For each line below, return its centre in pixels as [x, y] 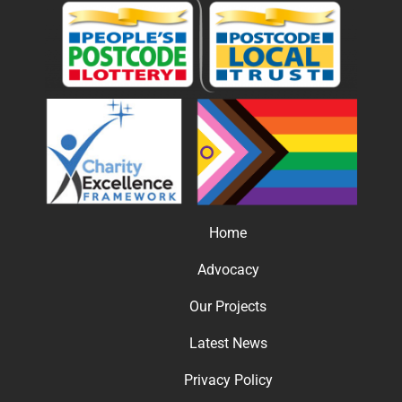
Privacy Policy [228, 380]
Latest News [228, 343]
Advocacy [228, 270]
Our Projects [228, 306]
